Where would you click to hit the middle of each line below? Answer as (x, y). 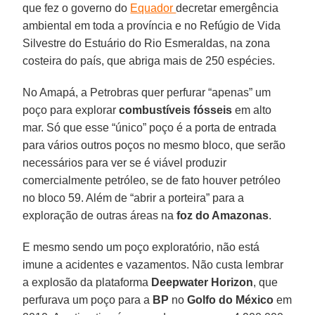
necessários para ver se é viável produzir (125, 162)
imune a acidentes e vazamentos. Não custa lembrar (153, 264)
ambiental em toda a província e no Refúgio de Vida (152, 25)
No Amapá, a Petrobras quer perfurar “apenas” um (147, 92)
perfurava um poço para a (88, 300)
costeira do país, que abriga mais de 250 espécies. (149, 60)
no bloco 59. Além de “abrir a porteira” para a (134, 198)
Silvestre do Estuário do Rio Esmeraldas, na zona (147, 43)
